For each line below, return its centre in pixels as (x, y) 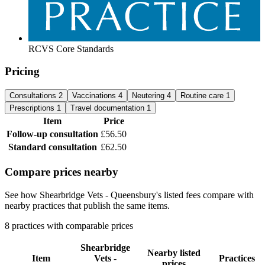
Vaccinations (95, 96)
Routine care (203, 96)
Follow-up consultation (52, 134)
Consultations (34, 96)
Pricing (22, 72)
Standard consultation (52, 147)
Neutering (149, 96)
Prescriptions (33, 108)
